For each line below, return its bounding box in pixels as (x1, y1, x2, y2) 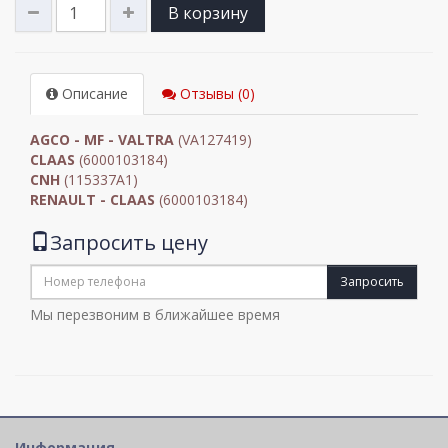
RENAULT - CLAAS (30, 189, 155, 209)
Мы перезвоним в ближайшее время (30, 304, 280, 324)
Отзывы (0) (176, 83, 255, 103)
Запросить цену (50, 228, 208, 256)
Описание (58, 83, 128, 103)
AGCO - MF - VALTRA (30, 129, 174, 149)
